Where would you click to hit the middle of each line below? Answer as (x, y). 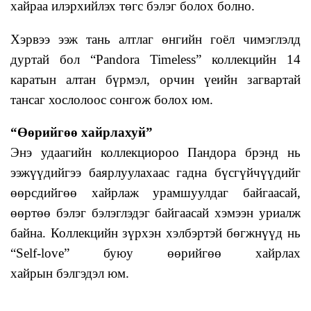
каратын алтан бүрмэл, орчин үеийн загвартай (155, 79)
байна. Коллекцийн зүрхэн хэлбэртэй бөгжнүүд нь (155, 233)
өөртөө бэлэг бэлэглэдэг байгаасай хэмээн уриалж (155, 213)
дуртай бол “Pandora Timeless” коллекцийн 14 (155, 59)
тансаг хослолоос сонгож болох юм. (112, 99)
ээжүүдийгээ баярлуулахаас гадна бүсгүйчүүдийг (155, 173)
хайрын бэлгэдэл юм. (72, 274)
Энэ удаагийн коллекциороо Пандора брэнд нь (155, 153)
